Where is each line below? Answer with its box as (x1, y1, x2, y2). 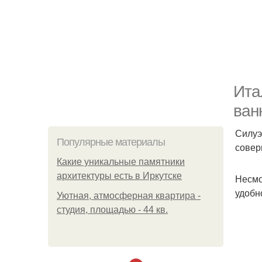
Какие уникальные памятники (57, 157, 185, 167)
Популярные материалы (57, 136, 165, 148)
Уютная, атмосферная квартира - (57, 191, 201, 201)
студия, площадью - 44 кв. (57, 205, 168, 215)
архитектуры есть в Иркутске (57, 171, 182, 181)
